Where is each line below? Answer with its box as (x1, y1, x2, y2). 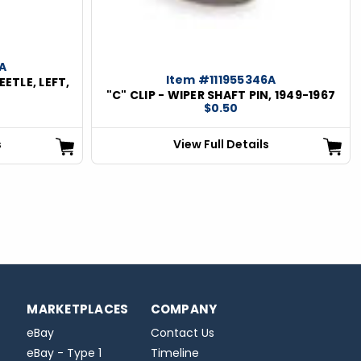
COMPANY (150, 300, 218, 317)
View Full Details (172, 135, 269, 152)
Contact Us (150, 324, 214, 341)
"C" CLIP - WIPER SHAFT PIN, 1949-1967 (106, 86, 336, 103)
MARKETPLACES (27, 300, 129, 317)
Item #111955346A (165, 71, 276, 88)
